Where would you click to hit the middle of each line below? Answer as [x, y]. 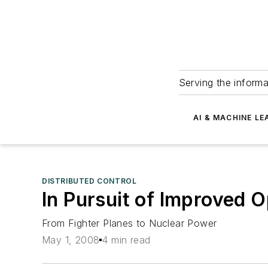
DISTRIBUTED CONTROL [89, 181]
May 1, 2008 [71, 240]
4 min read [126, 240]
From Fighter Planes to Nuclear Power [130, 223]
